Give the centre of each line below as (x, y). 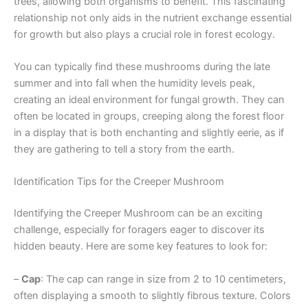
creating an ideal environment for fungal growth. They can (149, 100)
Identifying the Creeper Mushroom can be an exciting (138, 213)
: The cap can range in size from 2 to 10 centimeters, (163, 279)
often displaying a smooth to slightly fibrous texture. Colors (152, 295)
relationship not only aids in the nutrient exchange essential (153, 18)
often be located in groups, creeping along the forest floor (149, 117)
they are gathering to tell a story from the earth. (124, 150)
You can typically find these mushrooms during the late (142, 67)
